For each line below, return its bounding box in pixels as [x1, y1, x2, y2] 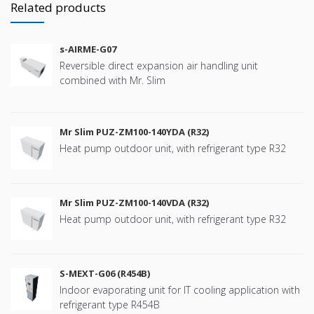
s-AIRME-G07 [60, 42, 116, 55]
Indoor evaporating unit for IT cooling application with [60, 282, 300, 296]
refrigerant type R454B [60, 297, 160, 311]
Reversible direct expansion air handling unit [60, 58, 258, 72]
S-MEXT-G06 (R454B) [60, 266, 150, 280]
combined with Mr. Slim [60, 73, 165, 87]
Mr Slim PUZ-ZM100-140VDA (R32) [60, 196, 209, 209]
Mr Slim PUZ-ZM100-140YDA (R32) [60, 125, 209, 138]
